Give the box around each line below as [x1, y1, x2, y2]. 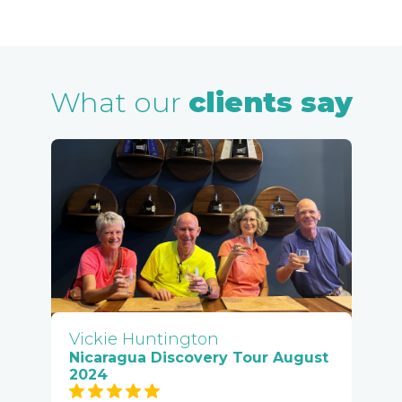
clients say [188, 84, 353, 119]
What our [49, 84, 188, 119]
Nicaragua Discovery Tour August [68, 348, 328, 366]
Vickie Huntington [68, 328, 219, 349]
